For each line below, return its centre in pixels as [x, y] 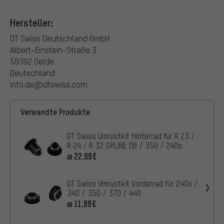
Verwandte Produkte [55, 111]
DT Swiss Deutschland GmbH [60, 38]
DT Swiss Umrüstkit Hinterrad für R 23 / [131, 136]
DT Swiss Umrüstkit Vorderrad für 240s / [132, 183]
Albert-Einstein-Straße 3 [53, 49]
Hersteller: [31, 22]
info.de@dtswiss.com [48, 84]
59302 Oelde [32, 61]
